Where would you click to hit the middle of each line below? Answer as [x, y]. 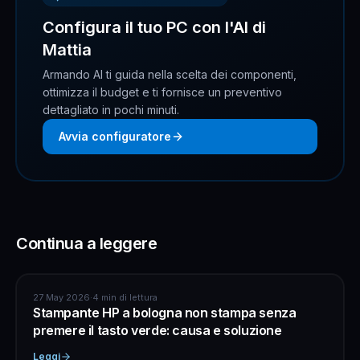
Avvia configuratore [115, 137]
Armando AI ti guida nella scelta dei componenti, [170, 75]
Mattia [67, 50]
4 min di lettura [125, 298]
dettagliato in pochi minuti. [111, 110]
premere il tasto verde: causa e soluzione [157, 331]
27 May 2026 [61, 298]
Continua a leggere [86, 244]
